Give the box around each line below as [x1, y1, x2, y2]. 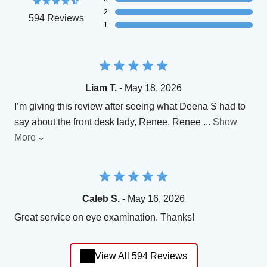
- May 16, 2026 [120, 193, 185, 204]
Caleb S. [82, 193, 120, 204]
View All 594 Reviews [94, 251, 187, 262]
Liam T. [85, 82, 117, 93]
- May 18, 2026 [117, 82, 182, 93]
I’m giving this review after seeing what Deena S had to [14, 101, 246, 111]
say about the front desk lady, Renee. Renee [14, 116, 203, 127]
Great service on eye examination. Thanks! [14, 212, 194, 222]
